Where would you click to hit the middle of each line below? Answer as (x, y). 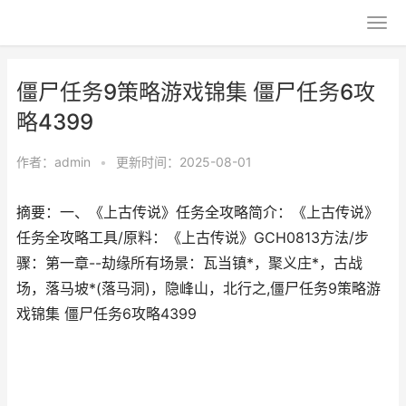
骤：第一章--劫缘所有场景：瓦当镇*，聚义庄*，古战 (189, 263)
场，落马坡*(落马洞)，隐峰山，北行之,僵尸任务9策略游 (198, 289)
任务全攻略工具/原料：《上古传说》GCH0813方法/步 (193, 238)
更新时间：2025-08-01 (184, 162)
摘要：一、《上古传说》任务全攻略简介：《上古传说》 (198, 213)
